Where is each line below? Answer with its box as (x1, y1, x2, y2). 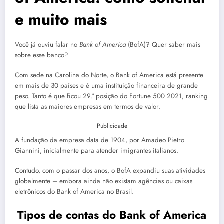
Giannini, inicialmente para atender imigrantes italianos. (15, 146, 178, 156)
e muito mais (15, 7, 107, 31)
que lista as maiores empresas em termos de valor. (15, 102, 160, 112)
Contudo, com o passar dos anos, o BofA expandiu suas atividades (15, 166, 205, 176)
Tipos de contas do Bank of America (17, 206, 206, 223)
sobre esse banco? (15, 50, 68, 60)
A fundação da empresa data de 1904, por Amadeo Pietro (15, 135, 184, 145)
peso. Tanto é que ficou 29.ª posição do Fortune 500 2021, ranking (15, 91, 208, 101)
